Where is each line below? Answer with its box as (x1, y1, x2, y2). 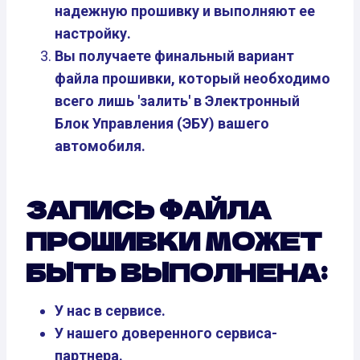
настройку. (55, 25, 131, 43)
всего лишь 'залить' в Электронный (55, 92, 300, 110)
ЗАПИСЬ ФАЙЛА (26, 191, 271, 227)
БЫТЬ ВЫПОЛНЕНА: (26, 254, 327, 290)
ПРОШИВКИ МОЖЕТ (26, 223, 322, 259)
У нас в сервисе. (55, 302, 166, 320)
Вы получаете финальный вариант (55, 47, 294, 65)
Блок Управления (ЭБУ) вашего (55, 115, 269, 133)
